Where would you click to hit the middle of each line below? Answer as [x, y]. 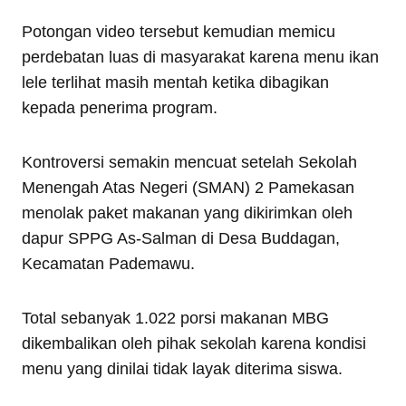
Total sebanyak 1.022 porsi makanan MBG [175, 318]
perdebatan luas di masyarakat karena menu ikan [200, 57]
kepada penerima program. [120, 108]
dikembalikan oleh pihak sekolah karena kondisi [194, 343]
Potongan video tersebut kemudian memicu [179, 32]
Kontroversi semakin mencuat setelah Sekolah [189, 162]
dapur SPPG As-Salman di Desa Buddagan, [181, 238]
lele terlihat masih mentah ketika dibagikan [175, 82]
